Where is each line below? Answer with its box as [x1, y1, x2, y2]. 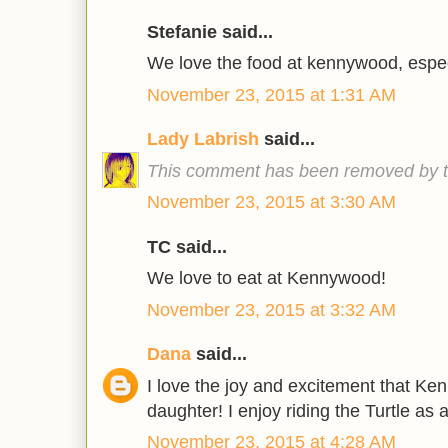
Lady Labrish [147, 129, 259, 150]
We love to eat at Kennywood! [147, 268, 386, 289]
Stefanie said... [147, 21, 273, 42]
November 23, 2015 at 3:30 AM [147, 192, 396, 213]
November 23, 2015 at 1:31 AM [147, 84, 396, 105]
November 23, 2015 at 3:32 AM [147, 299, 396, 320]
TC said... [147, 236, 227, 257]
